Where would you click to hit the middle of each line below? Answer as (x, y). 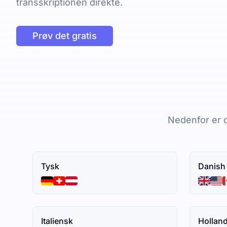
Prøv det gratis (65, 36)
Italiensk (57, 221)
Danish (212, 166)
